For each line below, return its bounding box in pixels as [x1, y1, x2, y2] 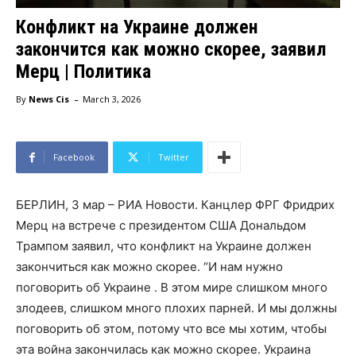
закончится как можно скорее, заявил [16, 38, 327, 61]
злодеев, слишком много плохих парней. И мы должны [16, 300, 337, 316]
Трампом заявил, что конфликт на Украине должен [16, 238, 311, 254]
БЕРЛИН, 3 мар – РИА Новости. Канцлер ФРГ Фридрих [16, 197, 335, 213]
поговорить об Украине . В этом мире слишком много [16, 280, 327, 296]
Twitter [158, 151, 189, 164]
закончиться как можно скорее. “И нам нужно [16, 259, 283, 275]
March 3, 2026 [83, 93, 141, 106]
